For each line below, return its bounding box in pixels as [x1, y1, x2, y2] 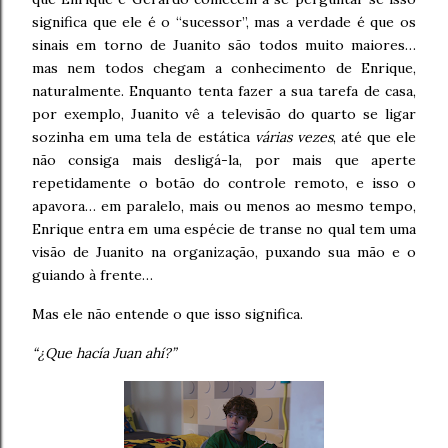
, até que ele [332, 128, 417, 146]
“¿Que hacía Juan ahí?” [32, 344, 176, 362]
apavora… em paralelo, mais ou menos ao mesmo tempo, [32, 197, 416, 215]
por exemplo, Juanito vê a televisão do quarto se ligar [32, 105, 416, 123]
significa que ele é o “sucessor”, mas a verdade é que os [32, 13, 416, 31]
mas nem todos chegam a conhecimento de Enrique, [32, 59, 416, 77]
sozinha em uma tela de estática [32, 128, 255, 146]
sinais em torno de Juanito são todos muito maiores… [32, 36, 416, 54]
